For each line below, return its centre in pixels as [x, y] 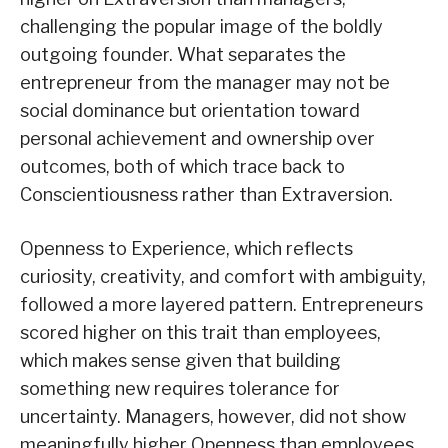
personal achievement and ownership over [197, 139]
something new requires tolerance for [180, 389]
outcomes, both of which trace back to [182, 167]
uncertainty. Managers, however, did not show [213, 417]
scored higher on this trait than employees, [200, 333]
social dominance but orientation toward [190, 111]
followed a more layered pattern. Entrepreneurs [221, 305]
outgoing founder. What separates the [183, 55]
